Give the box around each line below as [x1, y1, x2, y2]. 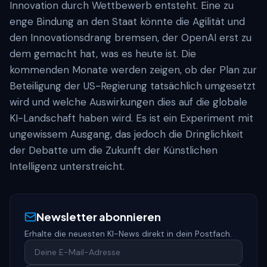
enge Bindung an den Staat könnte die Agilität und [10, 15, 245, 28]
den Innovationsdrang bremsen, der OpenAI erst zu [10, 31, 252, 44]
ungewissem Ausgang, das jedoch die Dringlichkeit [10, 128, 243, 141]
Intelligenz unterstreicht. [10, 160, 125, 173]
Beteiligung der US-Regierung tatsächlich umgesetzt [10, 79, 256, 92]
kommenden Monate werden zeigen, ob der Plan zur [10, 63, 257, 76]
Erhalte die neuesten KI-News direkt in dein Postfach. [24, 228, 232, 239]
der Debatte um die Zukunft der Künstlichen [10, 144, 218, 157]
